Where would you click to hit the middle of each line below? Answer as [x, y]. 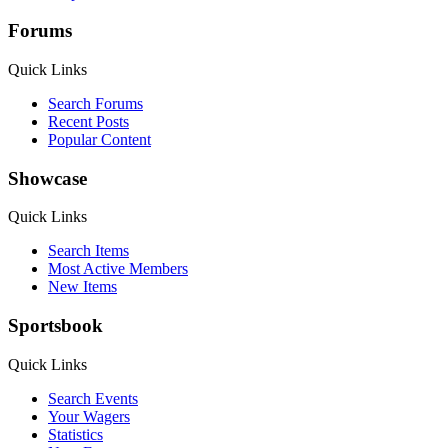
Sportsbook [55, 326]
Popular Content [99, 139]
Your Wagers [89, 416]
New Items [82, 287]
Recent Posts [88, 121]
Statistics [75, 434]
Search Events [93, 398]
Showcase [47, 178]
